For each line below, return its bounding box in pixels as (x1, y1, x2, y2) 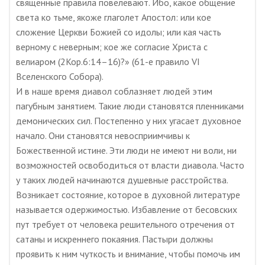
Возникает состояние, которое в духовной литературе (16, 189, 240, 201)
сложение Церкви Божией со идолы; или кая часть (16, 26, 221, 38)
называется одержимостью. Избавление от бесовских (16, 203, 237, 215)
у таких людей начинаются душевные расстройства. (16, 174, 228, 186)
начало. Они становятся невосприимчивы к (16, 130, 190, 141)
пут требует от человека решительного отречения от (16, 218, 235, 230)
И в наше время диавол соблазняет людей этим (16, 85, 212, 97)
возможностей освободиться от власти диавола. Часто (16, 159, 244, 171)
